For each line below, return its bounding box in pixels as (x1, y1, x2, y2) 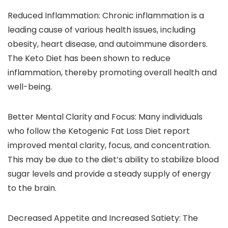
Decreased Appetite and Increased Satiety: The (8, 212, 198, 224)
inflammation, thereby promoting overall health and (8, 67, 217, 79)
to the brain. (8, 182, 56, 194)
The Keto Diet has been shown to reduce (8, 52, 170, 65)
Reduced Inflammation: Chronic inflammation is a (8, 10, 204, 22)
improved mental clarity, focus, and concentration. (8, 139, 211, 152)
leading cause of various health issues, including (8, 24, 195, 36)
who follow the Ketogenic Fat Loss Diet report (8, 125, 190, 137)
